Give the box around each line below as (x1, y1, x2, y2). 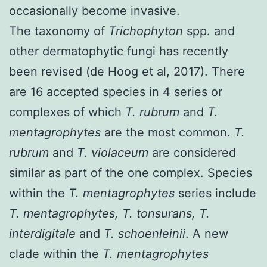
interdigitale (9, 226, 79, 241)
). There (200, 64, 245, 79)
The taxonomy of (9, 23, 108, 38)
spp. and (183, 23, 235, 38)
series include (175, 185, 256, 200)
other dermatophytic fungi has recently (9, 44, 228, 58)
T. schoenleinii (100, 226, 185, 241)
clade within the (9, 246, 103, 261)
